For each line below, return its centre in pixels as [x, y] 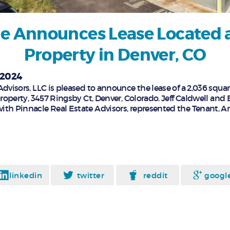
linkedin [26, 175]
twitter [91, 175]
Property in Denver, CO [115, 55]
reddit [155, 175]
